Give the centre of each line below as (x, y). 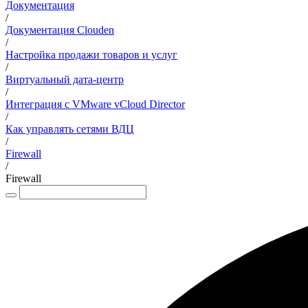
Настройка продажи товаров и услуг (91, 55)
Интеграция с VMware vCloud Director (95, 104)
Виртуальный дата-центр (65, 79)
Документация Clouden (60, 30)
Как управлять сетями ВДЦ (70, 129)
